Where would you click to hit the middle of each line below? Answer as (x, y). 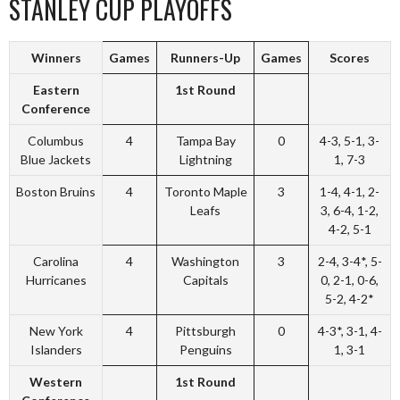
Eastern (56, 90)
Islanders (56, 350)
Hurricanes (56, 280)
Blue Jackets (56, 160)
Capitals (205, 280)
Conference (56, 109)
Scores (350, 58)
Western (56, 382)
